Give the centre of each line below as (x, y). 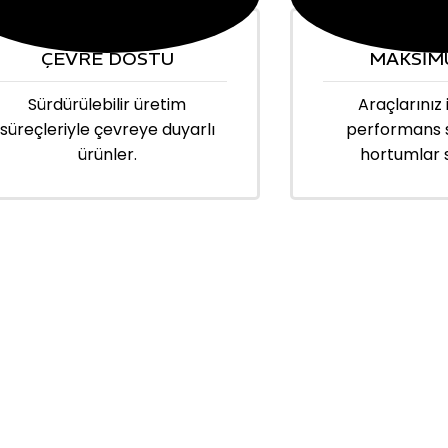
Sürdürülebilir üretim (107, 104)
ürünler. (107, 154)
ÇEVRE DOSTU (107, 58)
